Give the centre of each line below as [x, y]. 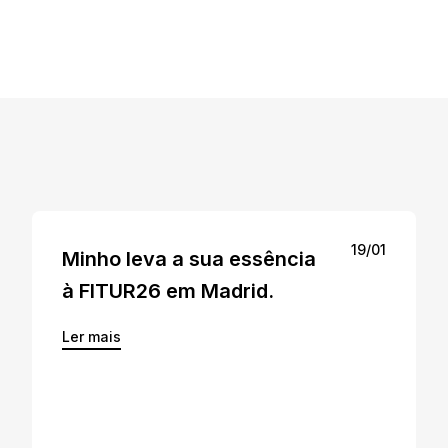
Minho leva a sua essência [189, 259]
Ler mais [91, 336]
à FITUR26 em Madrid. [168, 291]
